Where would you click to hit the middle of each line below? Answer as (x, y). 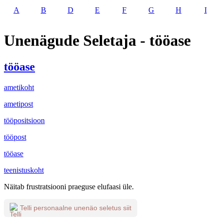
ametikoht (19, 87)
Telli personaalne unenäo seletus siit (76, 208)
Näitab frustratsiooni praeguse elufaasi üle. (69, 186)
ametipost (18, 104)
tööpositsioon (24, 120)
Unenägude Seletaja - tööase (97, 41)
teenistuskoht (24, 170)
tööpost (15, 137)
